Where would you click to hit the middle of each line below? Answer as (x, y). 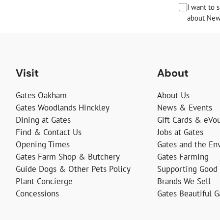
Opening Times (43, 145)
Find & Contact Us (49, 132)
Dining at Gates (43, 120)
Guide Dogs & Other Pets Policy (73, 169)
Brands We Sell (184, 181)
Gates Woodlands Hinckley (63, 108)
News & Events (185, 108)
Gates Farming (183, 157)
